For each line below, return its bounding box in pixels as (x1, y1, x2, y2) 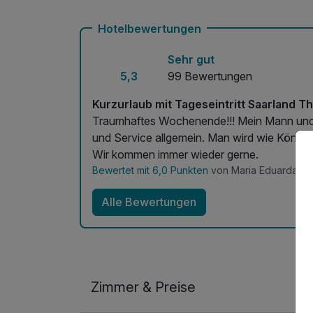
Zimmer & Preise (91, 278, 196, 296)
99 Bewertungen (168, 68, 252, 83)
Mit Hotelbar (71, 8, 127, 20)
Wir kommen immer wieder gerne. (92, 147, 259, 161)
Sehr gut (168, 52, 214, 66)
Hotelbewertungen (98, 21, 201, 36)
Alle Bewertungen (101, 195, 197, 210)
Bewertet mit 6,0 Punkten (92, 163, 208, 176)
